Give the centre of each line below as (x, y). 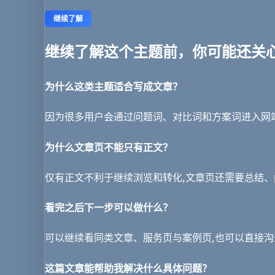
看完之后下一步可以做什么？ (109, 208)
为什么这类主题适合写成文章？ (114, 87)
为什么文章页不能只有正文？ (109, 147)
